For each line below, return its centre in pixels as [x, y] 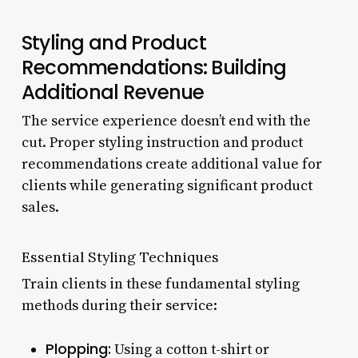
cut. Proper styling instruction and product [162, 142]
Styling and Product [113, 42]
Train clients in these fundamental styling [160, 284]
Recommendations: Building [154, 67]
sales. [40, 207]
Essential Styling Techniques [120, 257]
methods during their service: [119, 305]
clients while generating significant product [167, 185]
